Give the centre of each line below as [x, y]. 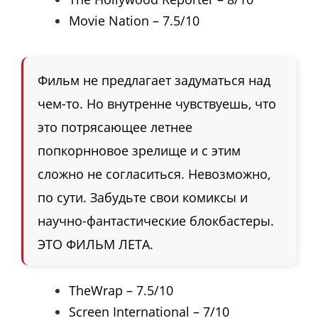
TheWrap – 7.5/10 [123, 291]
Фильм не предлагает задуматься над [154, 81]
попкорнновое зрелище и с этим [139, 151]
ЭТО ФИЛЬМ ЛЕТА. [95, 245]
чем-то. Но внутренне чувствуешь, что [157, 104]
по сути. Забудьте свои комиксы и [143, 198]
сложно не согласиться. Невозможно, [154, 174]
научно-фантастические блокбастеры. [156, 221]
